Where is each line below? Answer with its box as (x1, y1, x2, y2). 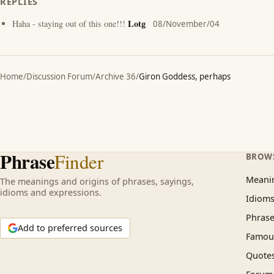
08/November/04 (153, 18, 220, 29)
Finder (54, 149, 103, 174)
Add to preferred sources (18, 222, 122, 234)
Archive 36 (95, 71, 136, 82)
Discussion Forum (26, 71, 92, 82)
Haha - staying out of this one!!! (12, 18, 128, 29)
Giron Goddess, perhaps (139, 71, 231, 82)
